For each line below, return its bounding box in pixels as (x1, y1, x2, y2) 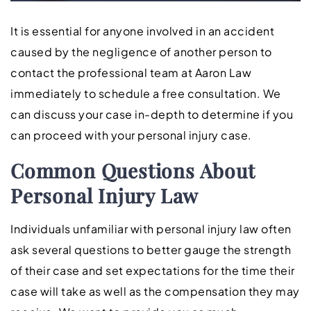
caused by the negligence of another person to (10, 44, 272, 59)
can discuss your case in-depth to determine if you (10, 106, 293, 121)
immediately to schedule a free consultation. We (10, 85, 281, 101)
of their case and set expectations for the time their (10, 262, 295, 278)
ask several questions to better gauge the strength (10, 242, 291, 257)
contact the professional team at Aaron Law (10, 65, 251, 80)
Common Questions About (10, 157, 255, 183)
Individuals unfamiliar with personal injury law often (10, 221, 292, 236)
